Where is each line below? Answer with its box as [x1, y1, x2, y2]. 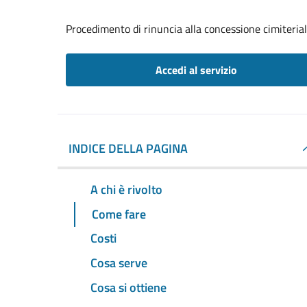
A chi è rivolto [90, 180, 162, 199]
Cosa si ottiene [90, 278, 167, 297]
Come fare [92, 204, 146, 223]
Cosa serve [90, 254, 147, 273]
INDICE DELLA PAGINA [69, 139, 188, 158]
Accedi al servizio [155, 62, 237, 78]
